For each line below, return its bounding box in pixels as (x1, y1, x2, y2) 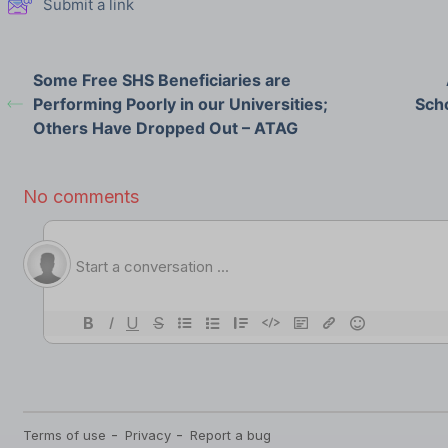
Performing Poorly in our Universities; (32, 93, 328, 114)
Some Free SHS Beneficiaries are (32, 69, 291, 90)
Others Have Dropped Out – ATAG (32, 117, 298, 138)
